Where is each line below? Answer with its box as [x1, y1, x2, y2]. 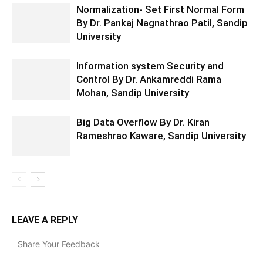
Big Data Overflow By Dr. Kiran [76, 116, 210, 128]
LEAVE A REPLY [12, 214, 78, 225]
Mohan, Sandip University [76, 87, 189, 99]
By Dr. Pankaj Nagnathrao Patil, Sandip [76, 17, 248, 29]
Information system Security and [76, 60, 224, 72]
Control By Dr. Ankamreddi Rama [76, 73, 221, 85]
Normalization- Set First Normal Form [76, 4, 244, 15]
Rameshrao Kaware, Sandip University [76, 130, 246, 141]
